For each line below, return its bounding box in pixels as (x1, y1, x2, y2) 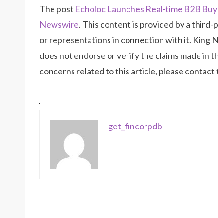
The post (39, 3, 75, 15)
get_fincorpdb (108, 121, 162, 132)
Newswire (39, 19, 79, 30)
